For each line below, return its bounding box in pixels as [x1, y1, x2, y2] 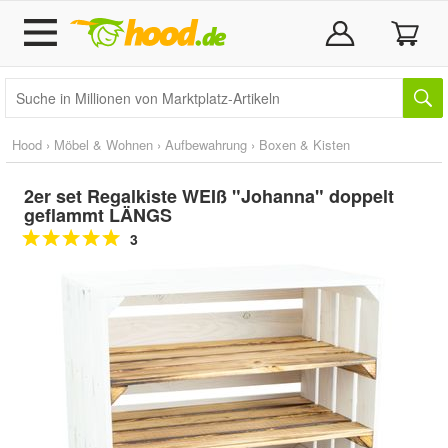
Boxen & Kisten [259, 135, 350, 154]
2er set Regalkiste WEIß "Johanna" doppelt [24, 183, 394, 209]
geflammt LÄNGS [24, 202, 172, 228]
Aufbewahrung [165, 135, 247, 154]
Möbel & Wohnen [54, 135, 153, 154]
